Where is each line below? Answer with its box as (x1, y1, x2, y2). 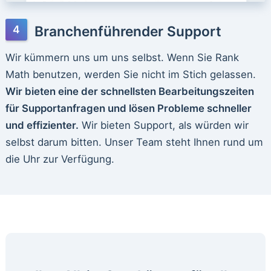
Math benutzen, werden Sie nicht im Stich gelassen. (5, 68, 256, 80)
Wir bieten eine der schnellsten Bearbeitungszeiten (5, 85, 254, 97)
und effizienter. (5, 119, 79, 131)
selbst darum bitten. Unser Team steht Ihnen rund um (5, 135, 263, 148)
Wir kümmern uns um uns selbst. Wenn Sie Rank (5, 51, 239, 64)
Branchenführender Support (34, 22, 221, 39)
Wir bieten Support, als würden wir (78, 119, 249, 131)
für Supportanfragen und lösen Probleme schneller (5, 102, 252, 114)
